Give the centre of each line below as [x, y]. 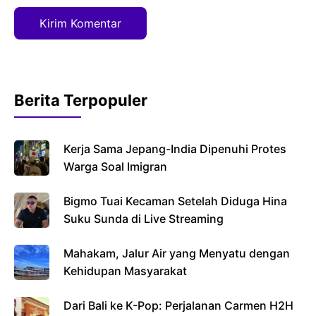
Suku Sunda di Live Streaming [144, 219]
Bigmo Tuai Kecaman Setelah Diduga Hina [175, 201]
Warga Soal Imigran [115, 167]
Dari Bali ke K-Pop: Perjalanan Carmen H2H [178, 306]
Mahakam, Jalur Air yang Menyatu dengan [177, 254]
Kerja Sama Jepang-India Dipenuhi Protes [175, 149]
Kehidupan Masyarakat [125, 271]
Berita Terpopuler [81, 101]
